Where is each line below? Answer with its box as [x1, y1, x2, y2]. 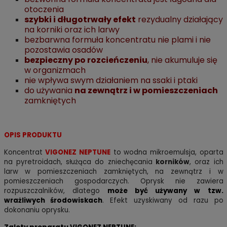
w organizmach [24, 64, 86, 77]
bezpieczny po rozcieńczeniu [24, 54, 147, 66]
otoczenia [24, 4, 64, 16]
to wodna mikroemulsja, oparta [110, 147, 223, 158]
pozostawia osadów [24, 44, 103, 56]
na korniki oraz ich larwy [24, 24, 120, 36]
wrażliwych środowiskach [4, 196, 103, 206]
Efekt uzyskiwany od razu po [110, 196, 223, 206]
